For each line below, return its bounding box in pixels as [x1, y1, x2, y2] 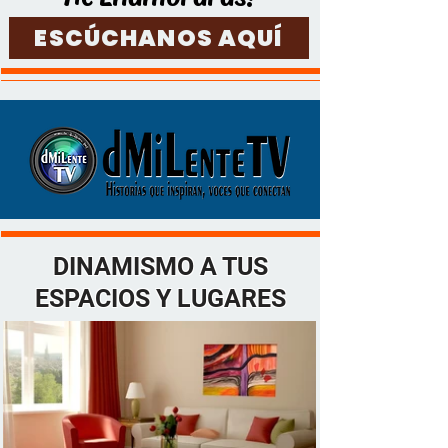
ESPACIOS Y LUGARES [34, 284, 286, 313]
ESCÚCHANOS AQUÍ [34, 22, 284, 54]
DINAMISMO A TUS [52, 252, 268, 281]
